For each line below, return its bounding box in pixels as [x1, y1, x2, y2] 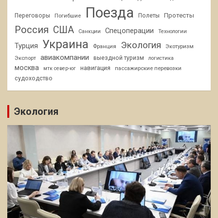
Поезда [85, 4, 134, 21]
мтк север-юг [43, 65, 76, 72]
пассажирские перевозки [115, 64, 182, 72]
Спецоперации [105, 26, 154, 35]
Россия [15, 23, 49, 36]
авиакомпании [40, 53, 89, 62]
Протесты [164, 11, 194, 19]
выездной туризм [93, 54, 144, 61]
